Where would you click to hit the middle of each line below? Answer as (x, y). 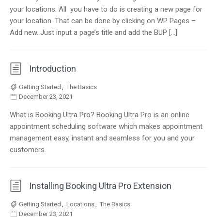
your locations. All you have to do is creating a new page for (106, 9)
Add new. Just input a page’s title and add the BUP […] (93, 32)
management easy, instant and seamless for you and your (102, 138)
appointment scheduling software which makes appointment (106, 126)
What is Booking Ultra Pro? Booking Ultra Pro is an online (100, 115)
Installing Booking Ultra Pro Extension (100, 186)
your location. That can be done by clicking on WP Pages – (103, 21)
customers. (28, 150)
